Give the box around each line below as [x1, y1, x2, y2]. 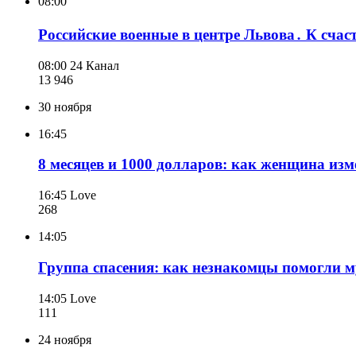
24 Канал [70, 58, 119, 72]
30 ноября [38, 99, 91, 114]
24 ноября [38, 332, 91, 346]
